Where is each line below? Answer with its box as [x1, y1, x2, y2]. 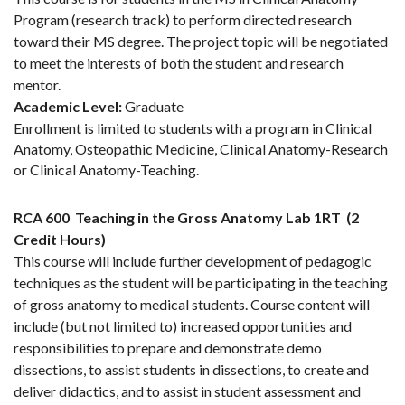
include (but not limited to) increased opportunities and [14, 317, 352, 335]
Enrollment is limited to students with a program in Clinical [14, 119, 372, 137]
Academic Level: [14, 98, 122, 116]
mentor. [14, 76, 61, 94]
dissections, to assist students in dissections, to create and [14, 361, 369, 379]
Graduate [122, 98, 184, 116]
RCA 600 [14, 209, 70, 227]
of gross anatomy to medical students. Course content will [14, 296, 370, 314]
